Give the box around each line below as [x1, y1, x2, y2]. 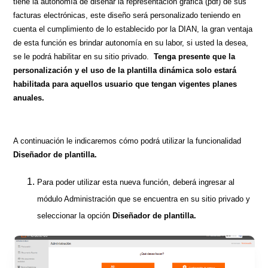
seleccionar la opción [37, 211, 113, 221]
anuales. [13, 93, 45, 103]
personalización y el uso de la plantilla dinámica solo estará [13, 66, 237, 75]
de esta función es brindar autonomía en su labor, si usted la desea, [13, 38, 249, 48]
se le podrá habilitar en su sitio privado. [13, 52, 154, 62]
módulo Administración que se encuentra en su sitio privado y [37, 194, 251, 204]
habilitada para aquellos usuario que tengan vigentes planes [13, 80, 237, 89]
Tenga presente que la [154, 52, 236, 62]
